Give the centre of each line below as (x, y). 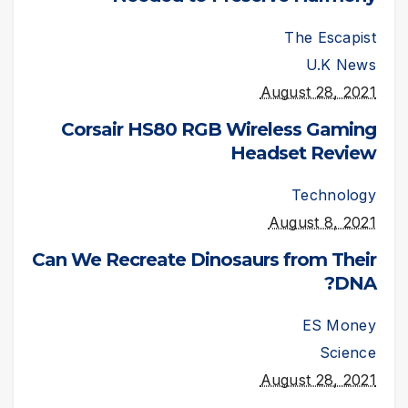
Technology (334, 195)
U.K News (341, 65)
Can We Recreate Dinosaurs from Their (204, 259)
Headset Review (303, 153)
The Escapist (330, 38)
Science (347, 352)
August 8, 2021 (322, 222)
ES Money (339, 325)
